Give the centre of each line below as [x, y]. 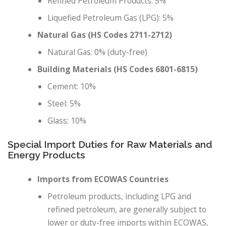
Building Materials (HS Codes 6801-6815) [118, 69]
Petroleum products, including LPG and [120, 196]
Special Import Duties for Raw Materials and [110, 145]
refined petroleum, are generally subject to [127, 209]
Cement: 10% [72, 87]
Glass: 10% [67, 121]
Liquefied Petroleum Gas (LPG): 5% [111, 18]
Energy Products [46, 155]
